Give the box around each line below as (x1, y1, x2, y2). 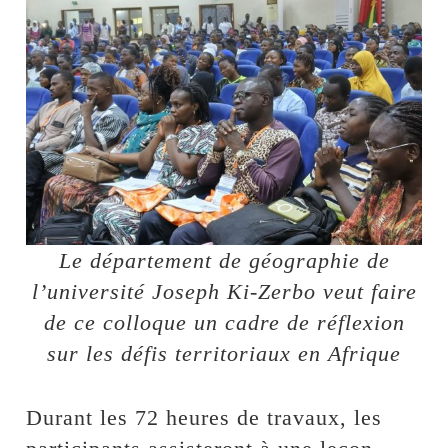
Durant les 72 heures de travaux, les (26, 404, 383, 430)
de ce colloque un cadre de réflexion (43, 309, 405, 335)
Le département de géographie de (58, 247, 390, 273)
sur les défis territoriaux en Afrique (47, 340, 401, 366)
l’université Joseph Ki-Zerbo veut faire (31, 278, 417, 304)
